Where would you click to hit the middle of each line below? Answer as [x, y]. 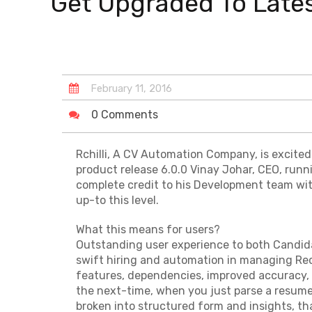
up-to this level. [117, 200]
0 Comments [124, 114]
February [111, 88]
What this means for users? [148, 229]
